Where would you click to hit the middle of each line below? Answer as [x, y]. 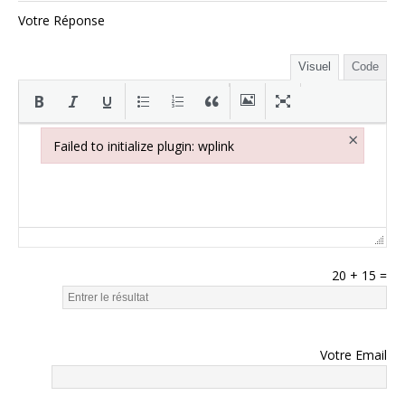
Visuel [315, 67]
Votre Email [353, 355]
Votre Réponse [61, 21]
